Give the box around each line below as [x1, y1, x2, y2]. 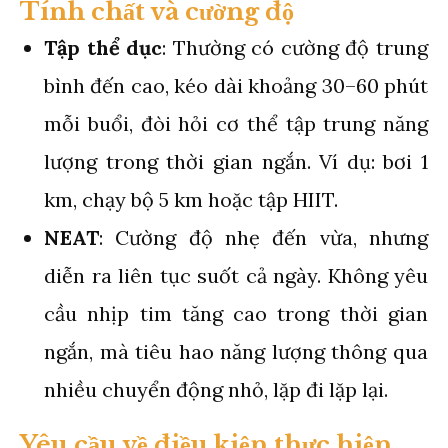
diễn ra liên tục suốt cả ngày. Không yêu [44, 262, 428, 288]
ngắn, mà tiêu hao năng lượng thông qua [44, 338, 428, 364]
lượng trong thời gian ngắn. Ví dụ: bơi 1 [44, 148, 428, 174]
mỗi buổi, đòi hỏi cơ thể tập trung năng [44, 110, 428, 136]
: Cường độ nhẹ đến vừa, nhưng [99, 224, 428, 250]
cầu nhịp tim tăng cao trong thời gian [44, 300, 428, 326]
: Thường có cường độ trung [162, 34, 429, 60]
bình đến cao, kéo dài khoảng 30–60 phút [44, 72, 428, 98]
